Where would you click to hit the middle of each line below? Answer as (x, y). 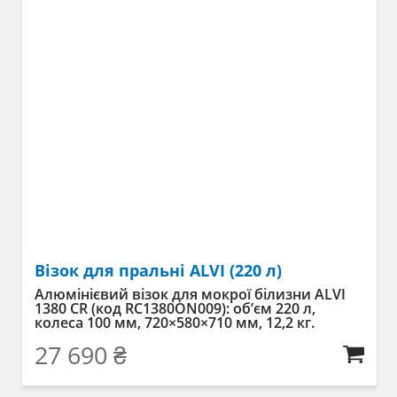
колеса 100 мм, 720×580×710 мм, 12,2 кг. (175, 322)
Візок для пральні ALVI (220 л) (158, 270)
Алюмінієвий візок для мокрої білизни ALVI (190, 294)
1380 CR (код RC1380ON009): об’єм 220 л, (175, 308)
